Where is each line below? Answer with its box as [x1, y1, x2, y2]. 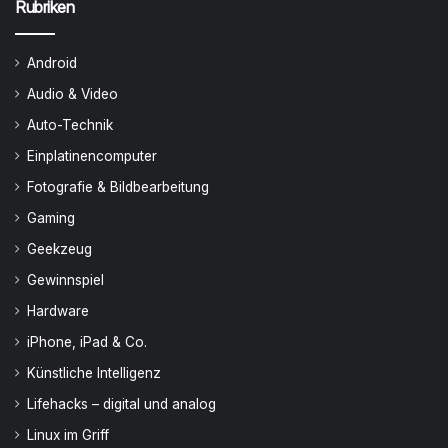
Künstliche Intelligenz [27, 364, 161, 381]
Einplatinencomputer [27, 147, 157, 164]
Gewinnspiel [27, 271, 104, 288]
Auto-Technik [27, 116, 113, 133]
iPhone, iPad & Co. [27, 333, 147, 350]
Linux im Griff [27, 426, 109, 443]
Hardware [27, 302, 89, 319]
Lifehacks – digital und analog [27, 395, 216, 412]
